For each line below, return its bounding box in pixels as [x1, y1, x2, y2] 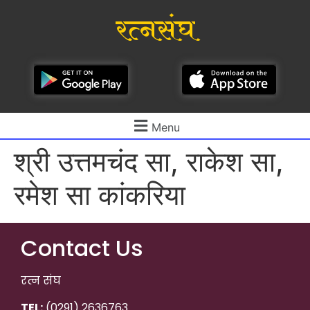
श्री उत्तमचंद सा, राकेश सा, [14, 145, 284, 179]
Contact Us [21, 232, 143, 264]
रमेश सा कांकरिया [14, 178, 185, 212]
